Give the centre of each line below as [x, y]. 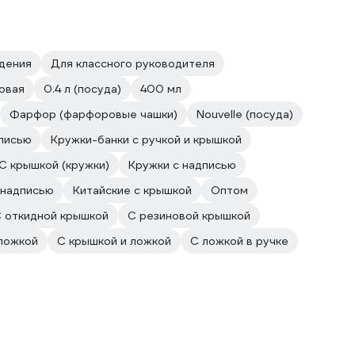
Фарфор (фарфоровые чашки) [94, 114]
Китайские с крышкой [132, 190]
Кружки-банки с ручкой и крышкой [146, 139]
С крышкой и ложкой [114, 241]
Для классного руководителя [133, 63]
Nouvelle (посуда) [245, 114]
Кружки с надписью [182, 165]
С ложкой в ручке [239, 241]
